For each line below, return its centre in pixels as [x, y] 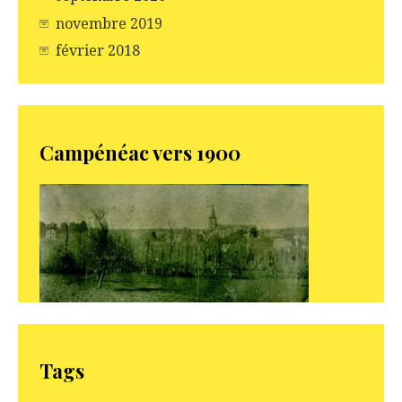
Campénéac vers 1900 [140, 152]
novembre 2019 [109, 23]
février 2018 [98, 50]
